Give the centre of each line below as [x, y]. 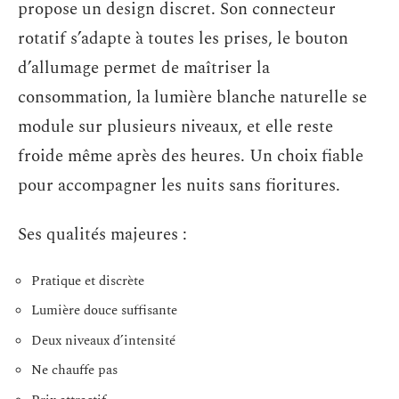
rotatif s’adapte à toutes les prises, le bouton [183, 38]
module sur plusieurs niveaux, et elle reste [175, 126]
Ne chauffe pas [74, 370]
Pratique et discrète [88, 281]
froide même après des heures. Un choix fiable [191, 156]
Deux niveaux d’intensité [103, 340]
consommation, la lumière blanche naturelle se [192, 97]
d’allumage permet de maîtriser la [144, 68]
